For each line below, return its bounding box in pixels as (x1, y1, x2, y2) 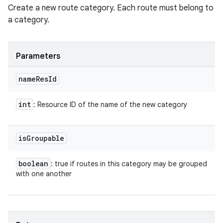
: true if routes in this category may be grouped (51, 159, 207, 168)
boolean (18, 159, 48, 168)
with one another (16, 169, 72, 178)
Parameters (16, 51, 60, 61)
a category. (8, 15, 49, 25)
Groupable (26, 133, 64, 143)
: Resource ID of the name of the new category (33, 100, 187, 109)
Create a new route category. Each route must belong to (8, 3, 214, 13)
